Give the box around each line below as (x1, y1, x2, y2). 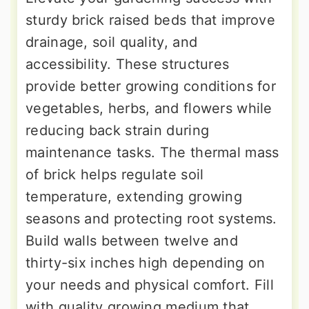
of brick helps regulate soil (26, 166, 204, 183)
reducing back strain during (26, 121, 210, 139)
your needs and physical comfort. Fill (26, 276, 275, 293)
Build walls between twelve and (26, 232, 238, 249)
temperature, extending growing (26, 188, 242, 205)
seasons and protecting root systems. (26, 210, 277, 227)
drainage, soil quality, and (26, 33, 198, 50)
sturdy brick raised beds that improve (26, 11, 276, 28)
